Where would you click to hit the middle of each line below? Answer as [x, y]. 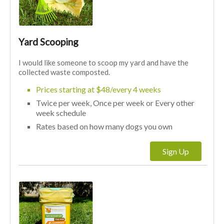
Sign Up [175, 151]
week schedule [61, 112]
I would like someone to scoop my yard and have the [104, 62]
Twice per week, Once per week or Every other [115, 102]
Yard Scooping [49, 41]
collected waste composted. [64, 72]
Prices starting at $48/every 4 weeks [99, 89]
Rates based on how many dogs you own [104, 126]
